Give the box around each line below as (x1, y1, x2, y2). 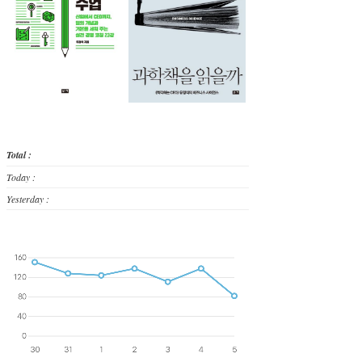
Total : (6, 147, 32, 162)
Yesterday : (6, 192, 49, 205)
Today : (6, 170, 36, 183)
